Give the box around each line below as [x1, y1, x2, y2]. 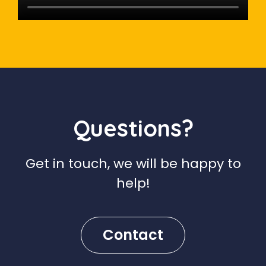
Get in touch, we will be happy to [25, 154, 241, 173]
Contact [103, 224, 163, 245]
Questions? [72, 113, 194, 142]
